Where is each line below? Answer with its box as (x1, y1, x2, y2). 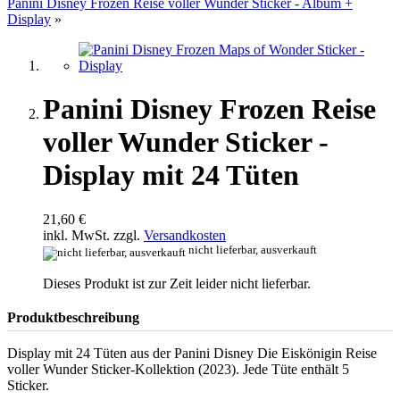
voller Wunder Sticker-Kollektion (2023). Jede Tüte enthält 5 (7, 361, 349, 377)
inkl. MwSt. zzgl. (43, 227, 144, 243)
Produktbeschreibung (7, 309, 139, 325)
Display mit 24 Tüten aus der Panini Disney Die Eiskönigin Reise (7, 345, 377, 361)
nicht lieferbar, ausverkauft (188, 243, 317, 256)
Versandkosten (144, 227, 226, 243)
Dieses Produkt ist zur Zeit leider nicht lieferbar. (43, 275, 311, 291)
